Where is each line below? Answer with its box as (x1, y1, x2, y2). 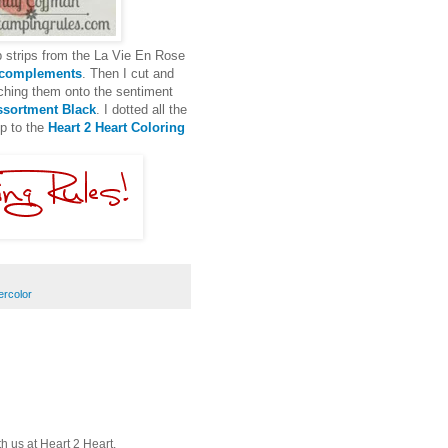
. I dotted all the (95, 101, 187, 117)
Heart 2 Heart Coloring (48, 119, 185, 135)
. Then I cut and (82, 65, 174, 81)
